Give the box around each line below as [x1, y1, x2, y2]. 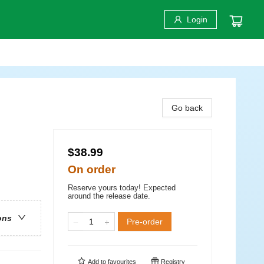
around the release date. [68, 192, 150, 200]
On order [68, 163, 115, 176]
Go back [171, 103, 203, 113]
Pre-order [127, 217, 163, 226]
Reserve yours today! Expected [68, 183, 176, 192]
